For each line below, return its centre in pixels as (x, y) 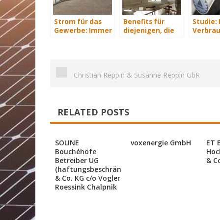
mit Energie (74, 39)
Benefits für (144, 22)
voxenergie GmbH (161, 143)
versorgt (69, 48)
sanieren (138, 48)
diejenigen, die (149, 30)
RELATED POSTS (93, 112)
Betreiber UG (77, 160)
